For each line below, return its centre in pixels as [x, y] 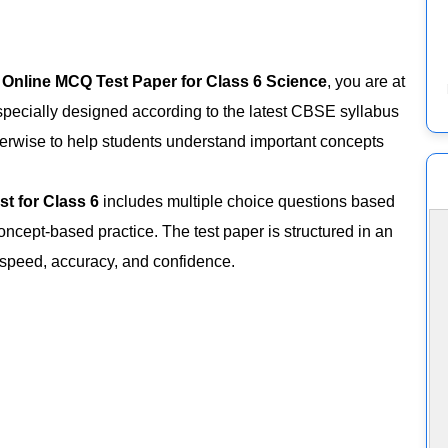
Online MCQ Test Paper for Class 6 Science [165, 81]
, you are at [366, 81]
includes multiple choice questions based [247, 201]
